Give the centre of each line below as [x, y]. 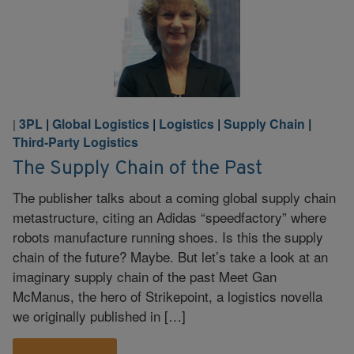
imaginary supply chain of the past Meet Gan [145, 276]
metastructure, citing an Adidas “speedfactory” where [169, 217]
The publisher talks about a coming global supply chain [174, 197]
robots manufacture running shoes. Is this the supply [168, 236]
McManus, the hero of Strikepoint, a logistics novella [168, 296]
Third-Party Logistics [75, 142]
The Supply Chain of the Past [137, 168]
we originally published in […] [99, 315]
